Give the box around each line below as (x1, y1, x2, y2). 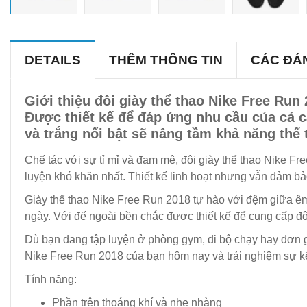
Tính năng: (25, 273, 77, 285)
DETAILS (25, 53, 81, 67)
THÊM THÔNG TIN (109, 53, 223, 67)
